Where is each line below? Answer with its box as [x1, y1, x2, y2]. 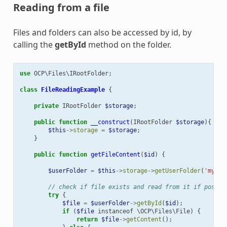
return [76, 215, 98, 223]
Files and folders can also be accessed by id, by [13, 26, 192, 38]
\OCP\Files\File [136, 207, 190, 215]
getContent [126, 215, 162, 223]
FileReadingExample [41, 86, 105, 93]
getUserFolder [154, 167, 201, 174]
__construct [90, 118, 130, 126]
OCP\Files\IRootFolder [33, 69, 108, 77]
